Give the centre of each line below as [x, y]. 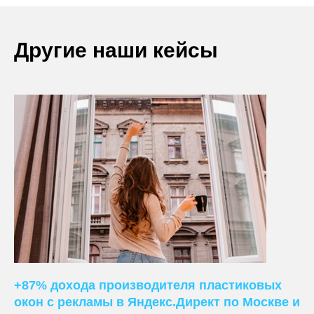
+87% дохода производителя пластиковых [148, 285]
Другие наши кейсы [116, 50]
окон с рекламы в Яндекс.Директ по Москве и [157, 302]
